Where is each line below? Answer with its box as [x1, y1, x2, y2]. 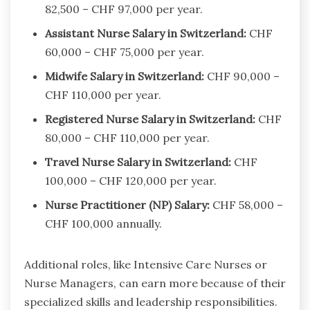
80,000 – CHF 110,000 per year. [45, 130, 210, 145]
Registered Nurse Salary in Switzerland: [45, 111, 255, 126]
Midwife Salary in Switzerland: [45, 69, 204, 83]
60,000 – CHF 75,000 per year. [45, 44, 204, 59]
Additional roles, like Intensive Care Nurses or [24, 257, 267, 271]
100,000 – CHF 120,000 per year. [45, 173, 217, 188]
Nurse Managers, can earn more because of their [24, 275, 286, 290]
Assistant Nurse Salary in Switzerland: [45, 26, 246, 40]
